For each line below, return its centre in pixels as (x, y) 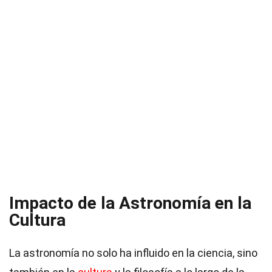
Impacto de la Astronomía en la (130, 203)
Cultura (37, 220)
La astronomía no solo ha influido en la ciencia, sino (133, 253)
